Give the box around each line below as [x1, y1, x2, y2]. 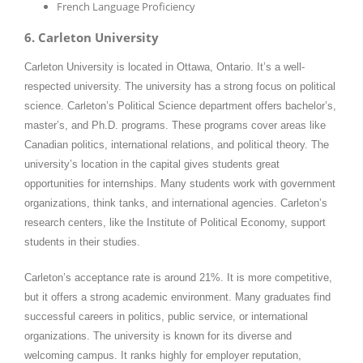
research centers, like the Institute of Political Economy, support [24, 216, 326, 229]
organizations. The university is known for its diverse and [24, 330, 292, 343]
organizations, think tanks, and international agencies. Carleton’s [24, 197, 327, 210]
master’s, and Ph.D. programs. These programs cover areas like [24, 119, 326, 132]
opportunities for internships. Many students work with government [24, 177, 335, 190]
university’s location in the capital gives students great [24, 158, 280, 171]
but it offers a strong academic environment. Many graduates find [24, 291, 331, 304]
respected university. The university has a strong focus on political [24, 80, 335, 93]
